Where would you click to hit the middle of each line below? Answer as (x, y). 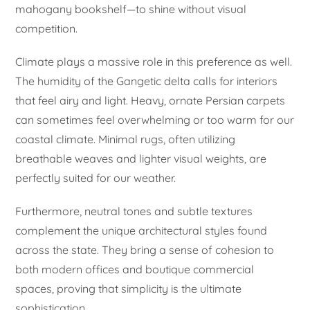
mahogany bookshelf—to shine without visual (131, 9)
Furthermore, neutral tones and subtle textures (134, 211)
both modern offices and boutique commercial (135, 270)
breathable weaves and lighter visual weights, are (141, 159)
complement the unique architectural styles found (142, 231)
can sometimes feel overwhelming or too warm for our (155, 120)
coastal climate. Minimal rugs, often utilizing (126, 139)
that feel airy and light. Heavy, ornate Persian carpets (151, 101)
